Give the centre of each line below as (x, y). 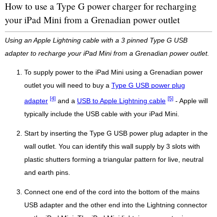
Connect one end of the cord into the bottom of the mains (112, 192)
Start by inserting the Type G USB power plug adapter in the (116, 133)
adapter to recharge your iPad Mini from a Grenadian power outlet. (107, 54)
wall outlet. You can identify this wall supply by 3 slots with (112, 146)
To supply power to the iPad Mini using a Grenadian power (114, 73)
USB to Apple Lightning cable (121, 101)
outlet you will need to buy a (68, 86)
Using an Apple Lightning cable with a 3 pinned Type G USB (96, 41)
